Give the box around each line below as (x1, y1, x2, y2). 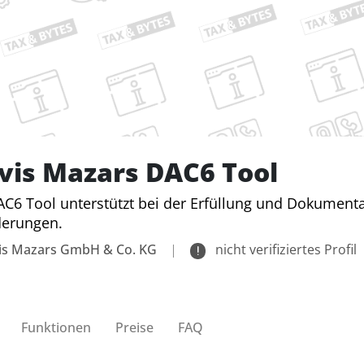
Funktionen (21, 318, 91, 336)
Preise (115, 318, 154, 336)
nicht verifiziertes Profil (212, 240, 357, 259)
